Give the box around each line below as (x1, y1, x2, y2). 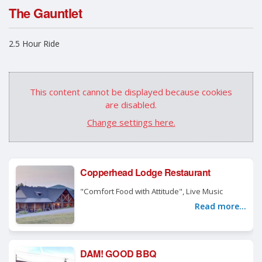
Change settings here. (87, 116, 175, 128)
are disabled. (105, 99, 157, 111)
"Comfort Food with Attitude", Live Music (80, 186, 223, 197)
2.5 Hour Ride (9, 37, 60, 49)
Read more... (195, 201, 246, 212)
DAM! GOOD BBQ (80, 247, 157, 261)
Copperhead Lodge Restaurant (80, 166, 211, 180)
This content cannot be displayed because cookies (30, 86, 232, 98)
